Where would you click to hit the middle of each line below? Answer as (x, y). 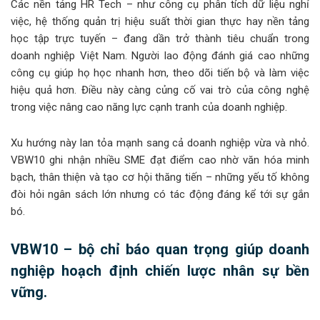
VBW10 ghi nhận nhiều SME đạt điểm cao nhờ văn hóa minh (160, 160)
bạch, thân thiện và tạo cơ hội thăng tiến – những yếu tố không (160, 177)
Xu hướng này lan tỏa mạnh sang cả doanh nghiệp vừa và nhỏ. (160, 142)
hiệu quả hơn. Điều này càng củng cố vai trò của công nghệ (160, 90)
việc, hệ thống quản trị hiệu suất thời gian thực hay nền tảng (160, 21)
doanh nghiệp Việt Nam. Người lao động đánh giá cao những (160, 55)
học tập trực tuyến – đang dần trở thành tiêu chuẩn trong (160, 38)
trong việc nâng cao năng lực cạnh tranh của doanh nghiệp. (149, 107)
